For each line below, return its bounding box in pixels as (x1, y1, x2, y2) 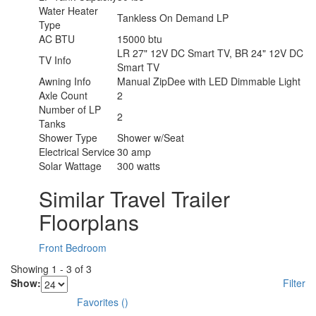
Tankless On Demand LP (117, 10, 229, 25)
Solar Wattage (39, 158, 102, 173)
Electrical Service (39, 144, 115, 159)
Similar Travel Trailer (39, 183, 230, 214)
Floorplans (39, 206, 139, 237)
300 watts (117, 158, 160, 173)
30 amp (117, 144, 151, 159)
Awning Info (39, 73, 91, 88)
